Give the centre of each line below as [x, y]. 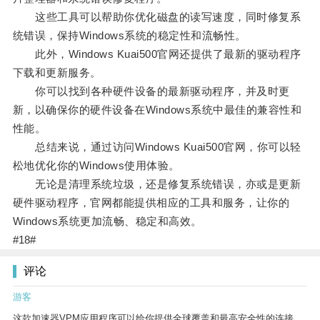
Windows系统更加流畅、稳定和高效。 [107, 221]
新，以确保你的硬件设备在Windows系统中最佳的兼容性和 [157, 110]
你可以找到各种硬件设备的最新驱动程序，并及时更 [151, 91]
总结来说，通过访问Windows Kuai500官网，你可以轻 [157, 147]
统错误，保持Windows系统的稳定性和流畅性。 [129, 36]
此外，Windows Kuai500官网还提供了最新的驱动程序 [157, 54]
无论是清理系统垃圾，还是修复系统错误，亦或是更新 [157, 184]
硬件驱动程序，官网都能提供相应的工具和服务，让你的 [151, 203]
